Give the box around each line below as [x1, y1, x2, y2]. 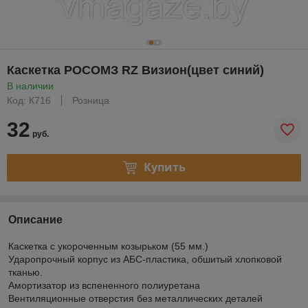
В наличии [7, 80, 54, 91]
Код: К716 [7, 94, 51, 106]
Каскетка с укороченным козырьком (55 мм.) [8, 240, 208, 252]
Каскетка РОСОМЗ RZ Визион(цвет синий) [7, 63, 264, 77]
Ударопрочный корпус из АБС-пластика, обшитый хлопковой [8, 253, 282, 265]
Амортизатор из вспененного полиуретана [8, 279, 200, 291]
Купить [143, 159, 186, 175]
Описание [8, 213, 63, 225]
